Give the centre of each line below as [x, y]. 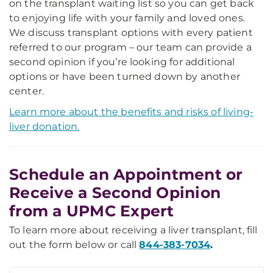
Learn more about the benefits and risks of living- [132, 112]
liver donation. [44, 127]
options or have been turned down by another [125, 77]
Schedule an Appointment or [126, 175]
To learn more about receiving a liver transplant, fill [133, 230]
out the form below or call [74, 245]
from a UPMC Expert [92, 211]
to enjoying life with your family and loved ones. [127, 18]
